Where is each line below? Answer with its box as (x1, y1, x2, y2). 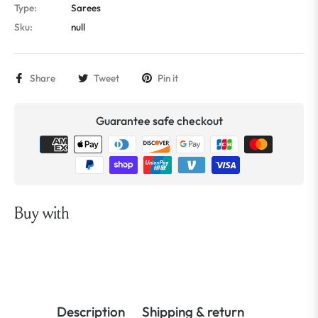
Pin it (158, 71, 178, 84)
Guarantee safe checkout (95, 113, 223, 128)
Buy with (14, 202, 70, 224)
